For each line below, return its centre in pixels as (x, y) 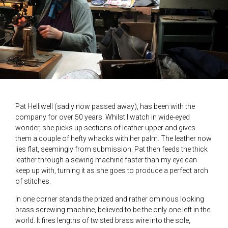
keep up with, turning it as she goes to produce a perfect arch (112, 170)
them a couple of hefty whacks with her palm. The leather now (113, 138)
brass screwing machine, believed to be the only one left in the (113, 209)
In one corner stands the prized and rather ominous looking (110, 199)
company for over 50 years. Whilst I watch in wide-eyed (103, 117)
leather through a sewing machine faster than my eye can (106, 160)
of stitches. (33, 181)
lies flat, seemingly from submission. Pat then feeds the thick (111, 149)
